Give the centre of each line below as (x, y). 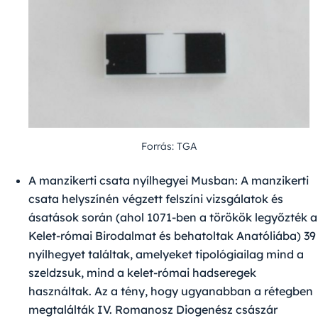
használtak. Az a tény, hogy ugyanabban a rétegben (171, 291)
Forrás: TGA (169, 147)
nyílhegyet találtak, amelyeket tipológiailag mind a (166, 254)
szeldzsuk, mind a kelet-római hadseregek (142, 273)
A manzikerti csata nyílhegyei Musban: (133, 181)
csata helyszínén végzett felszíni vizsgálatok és (156, 199)
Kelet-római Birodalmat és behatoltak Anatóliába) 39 (172, 236)
